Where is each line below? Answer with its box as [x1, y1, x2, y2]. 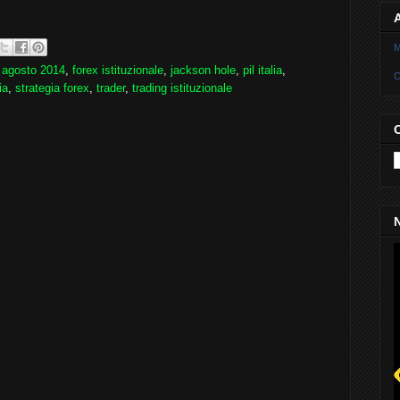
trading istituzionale [132, 80, 232, 95]
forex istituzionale [72, 62, 163, 77]
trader [96, 80, 125, 95]
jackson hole [171, 62, 236, 77]
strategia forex [15, 80, 89, 95]
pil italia [243, 62, 282, 77]
